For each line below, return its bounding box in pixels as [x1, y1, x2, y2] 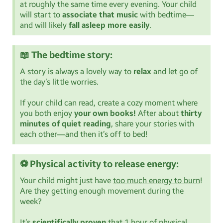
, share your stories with [111, 119, 194, 129]
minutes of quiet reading [20, 119, 111, 129]
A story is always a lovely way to [20, 67, 133, 77]
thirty [181, 109, 202, 118]
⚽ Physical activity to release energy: [20, 158, 179, 170]
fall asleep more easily [69, 20, 149, 30]
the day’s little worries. [20, 77, 99, 87]
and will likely [20, 20, 69, 30]
